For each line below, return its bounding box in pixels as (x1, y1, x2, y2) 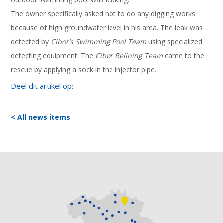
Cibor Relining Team (95, 50, 163, 60)
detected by (11, 36, 51, 46)
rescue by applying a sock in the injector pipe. (11, 64, 157, 74)
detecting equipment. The (11, 50, 96, 60)
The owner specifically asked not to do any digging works (11, 8, 196, 18)
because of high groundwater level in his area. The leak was (11, 22, 203, 32)
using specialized (146, 36, 203, 46)
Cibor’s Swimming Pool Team (51, 36, 147, 46)
